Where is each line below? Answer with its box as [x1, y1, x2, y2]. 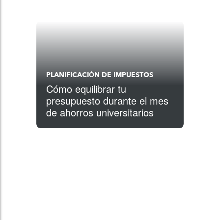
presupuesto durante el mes [46, 93, 168, 108]
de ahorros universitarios [46, 105, 154, 119]
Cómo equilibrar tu [46, 82, 126, 96]
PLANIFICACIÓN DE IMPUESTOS [46, 71, 153, 79]
